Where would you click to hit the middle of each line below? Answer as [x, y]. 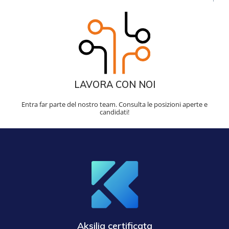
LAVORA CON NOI [114, 85]
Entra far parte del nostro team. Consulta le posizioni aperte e [114, 105]
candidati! [114, 112]
